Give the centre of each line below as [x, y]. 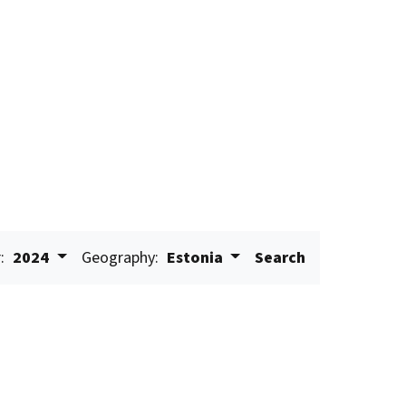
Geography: [120, 258]
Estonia [194, 258]
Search [280, 258]
